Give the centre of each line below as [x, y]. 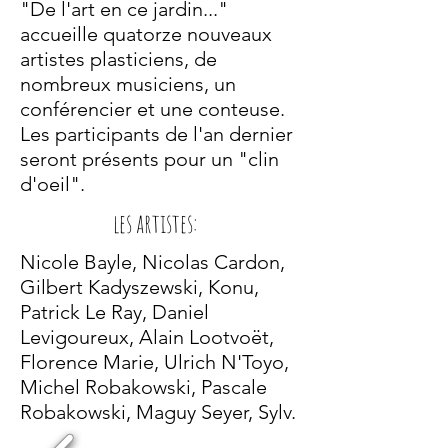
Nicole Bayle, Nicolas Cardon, [152, 262]
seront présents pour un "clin [149, 159]
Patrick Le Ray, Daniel [114, 312]
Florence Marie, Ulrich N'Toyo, [154, 362]
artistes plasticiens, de [118, 59]
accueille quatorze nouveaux [146, 34]
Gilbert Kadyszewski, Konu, [139, 287]
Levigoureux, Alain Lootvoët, [147, 337]
